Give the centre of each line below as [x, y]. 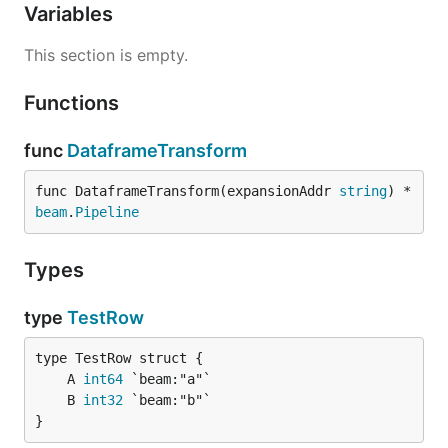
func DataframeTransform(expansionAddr [187, 191]
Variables [71, 14]
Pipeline [107, 212]
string [363, 191]
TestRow [105, 317]
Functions [74, 103]
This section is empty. [106, 55]
